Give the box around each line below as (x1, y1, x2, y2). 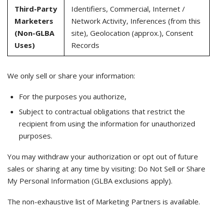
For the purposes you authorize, (19, 92, 126, 101)
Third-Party (14, 4, 57, 14)
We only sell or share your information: (7, 71, 135, 80)
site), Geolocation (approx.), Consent (71, 28, 193, 38)
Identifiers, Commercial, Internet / (71, 4, 185, 14)
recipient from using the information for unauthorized (19, 119, 195, 128)
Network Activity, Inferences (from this (71, 16, 201, 26)
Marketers (14, 16, 53, 26)
